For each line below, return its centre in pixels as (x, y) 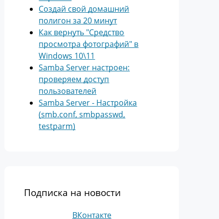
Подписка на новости (73, 192)
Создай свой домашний (84, 9)
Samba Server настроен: (84, 67)
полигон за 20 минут (78, 21)
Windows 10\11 (67, 56)
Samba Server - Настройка (88, 103)
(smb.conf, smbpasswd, (82, 114)
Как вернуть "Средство (82, 32)
